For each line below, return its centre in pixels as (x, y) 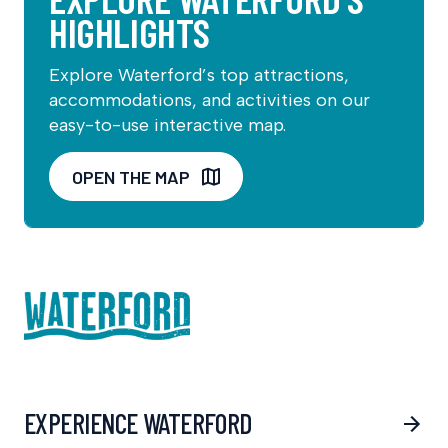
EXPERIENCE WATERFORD (138, 423)
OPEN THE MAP (131, 176)
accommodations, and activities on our (209, 100)
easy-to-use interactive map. (167, 125)
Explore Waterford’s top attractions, (199, 75)
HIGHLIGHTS (129, 32)
